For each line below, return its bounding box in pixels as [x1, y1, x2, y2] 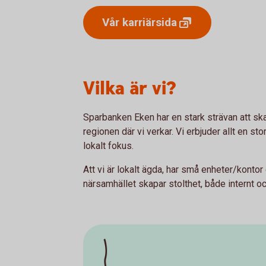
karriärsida [122, 15, 177, 29]
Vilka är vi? [83, 76, 176, 102]
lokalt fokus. [83, 140, 134, 151]
